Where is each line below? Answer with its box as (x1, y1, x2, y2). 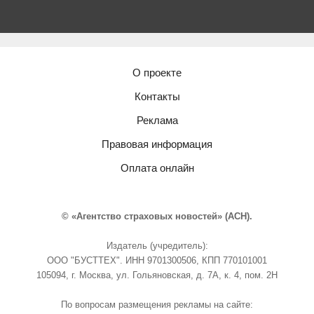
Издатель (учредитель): (106, 240, 208, 251)
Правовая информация (102, 138, 212, 150)
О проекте (132, 67, 182, 78)
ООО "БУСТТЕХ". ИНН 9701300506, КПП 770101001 (47, 255, 267, 266)
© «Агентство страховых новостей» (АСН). (62, 211, 252, 221)
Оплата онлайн (120, 162, 194, 174)
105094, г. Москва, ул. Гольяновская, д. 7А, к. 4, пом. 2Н (36, 270, 278, 280)
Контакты (134, 90, 180, 102)
